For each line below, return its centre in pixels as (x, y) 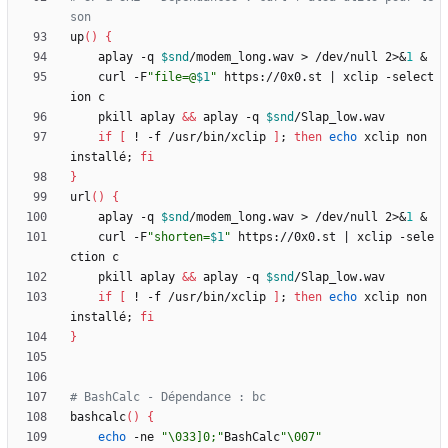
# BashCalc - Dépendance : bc (168, 397)
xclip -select (385, 77)
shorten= (182, 237)
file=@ (175, 77)
